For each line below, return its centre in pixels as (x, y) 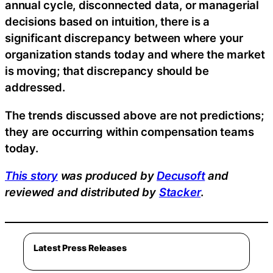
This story (31, 176)
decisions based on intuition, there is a (108, 22)
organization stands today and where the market (135, 55)
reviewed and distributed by (82, 192)
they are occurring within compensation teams (129, 131)
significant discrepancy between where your (124, 38)
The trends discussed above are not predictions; (134, 115)
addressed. (35, 87)
